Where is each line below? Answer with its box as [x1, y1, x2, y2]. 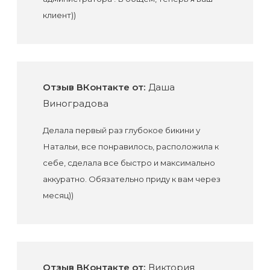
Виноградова [42, 98, 108, 110]
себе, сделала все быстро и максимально [42, 157, 215, 168]
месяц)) [42, 190, 74, 200]
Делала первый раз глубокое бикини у [42, 125, 200, 135]
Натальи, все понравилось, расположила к [42, 141, 219, 151]
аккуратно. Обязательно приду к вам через [42, 174, 221, 184]
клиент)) [42, 10, 76, 20]
